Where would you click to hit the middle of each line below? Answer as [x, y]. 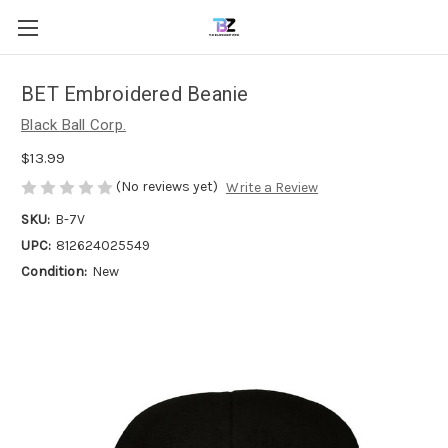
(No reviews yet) [167, 186]
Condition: [54, 272]
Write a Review [271, 188]
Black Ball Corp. [73, 125]
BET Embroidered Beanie [135, 94]
